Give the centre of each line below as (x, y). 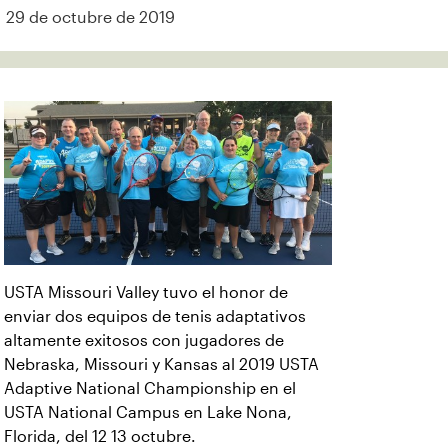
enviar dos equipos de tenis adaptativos (155, 316)
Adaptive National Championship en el (150, 388)
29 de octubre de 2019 (90, 17)
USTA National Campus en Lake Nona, (148, 412)
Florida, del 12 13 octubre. (100, 436)
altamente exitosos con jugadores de (144, 340)
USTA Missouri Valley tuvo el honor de (146, 292)
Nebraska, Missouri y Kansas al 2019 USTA (161, 364)
